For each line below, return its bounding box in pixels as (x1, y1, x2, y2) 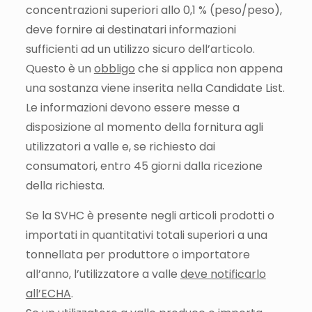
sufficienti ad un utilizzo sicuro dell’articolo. (25, 40, 255, 57)
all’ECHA (25, 285, 71, 302)
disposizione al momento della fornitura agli (25, 118, 263, 135)
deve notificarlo (180, 265, 266, 282)
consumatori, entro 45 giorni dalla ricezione (25, 157, 263, 174)
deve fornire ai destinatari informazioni (25, 21, 236, 38)
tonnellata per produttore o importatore (25, 246, 250, 263)
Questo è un (25, 60, 94, 77)
